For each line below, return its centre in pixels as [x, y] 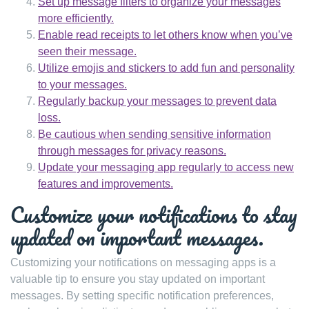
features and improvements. [106, 183]
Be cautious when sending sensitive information [154, 134]
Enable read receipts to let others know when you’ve [165, 34]
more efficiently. [76, 18]
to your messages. [82, 84]
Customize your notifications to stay [154, 215]
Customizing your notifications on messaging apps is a [143, 262]
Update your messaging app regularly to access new [166, 167]
